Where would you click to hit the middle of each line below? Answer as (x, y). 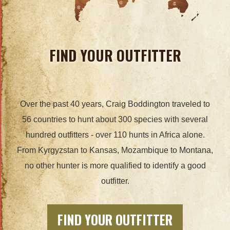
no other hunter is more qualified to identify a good (115, 166)
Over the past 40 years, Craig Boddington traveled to (115, 104)
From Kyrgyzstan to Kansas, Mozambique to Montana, (115, 150)
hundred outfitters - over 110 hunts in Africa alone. (115, 135)
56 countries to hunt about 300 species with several (115, 119)
